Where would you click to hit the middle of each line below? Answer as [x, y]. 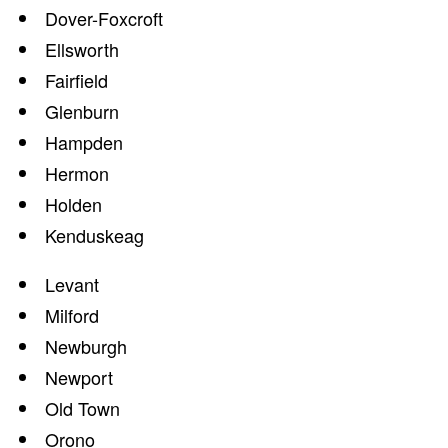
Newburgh [86, 345]
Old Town [82, 407]
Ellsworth [82, 48]
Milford [72, 314]
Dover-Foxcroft [104, 17]
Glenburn [82, 110]
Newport [79, 376]
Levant [72, 283]
